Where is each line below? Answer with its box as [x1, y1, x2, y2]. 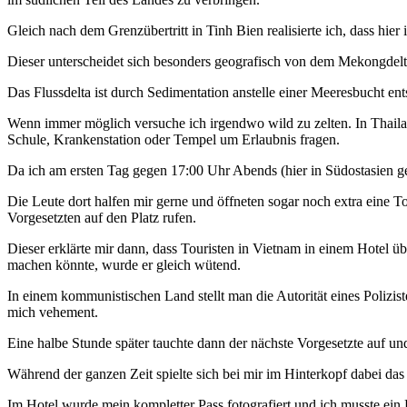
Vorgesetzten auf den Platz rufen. [7, 210, 196, 226]
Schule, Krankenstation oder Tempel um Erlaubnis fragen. [7, 132, 340, 148]
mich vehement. [7, 304, 98, 321]
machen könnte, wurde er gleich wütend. [7, 257, 241, 273]
